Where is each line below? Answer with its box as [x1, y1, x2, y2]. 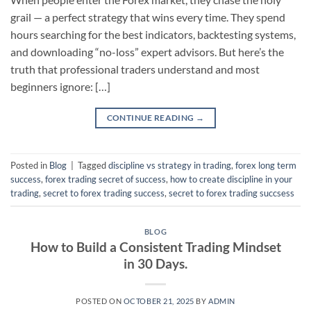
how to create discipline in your [170, 173, 292, 185]
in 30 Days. [124, 255, 187, 272]
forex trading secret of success [45, 173, 166, 185]
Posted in [10, 159, 49, 171]
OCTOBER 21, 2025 [123, 296, 194, 306]
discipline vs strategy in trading [108, 159, 231, 171]
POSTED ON [76, 296, 124, 306]
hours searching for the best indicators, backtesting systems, [10, 27, 296, 41]
